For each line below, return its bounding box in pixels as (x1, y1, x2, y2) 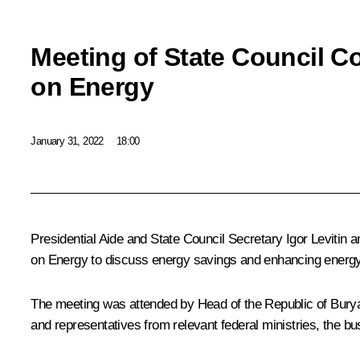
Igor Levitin (285, 231, 347, 247)
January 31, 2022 (31, 134, 104, 147)
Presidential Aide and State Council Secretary (31, 231, 286, 247)
